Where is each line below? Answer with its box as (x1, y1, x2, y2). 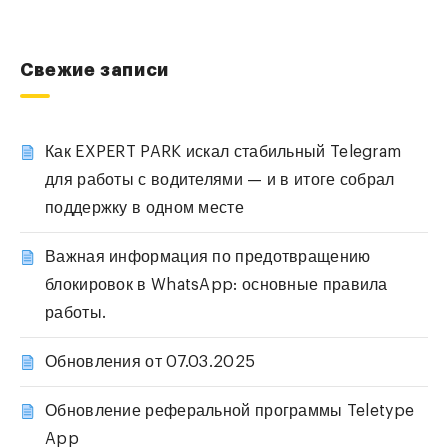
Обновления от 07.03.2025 (45, 354, 256, 371)
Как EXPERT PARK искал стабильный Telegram (45, 144, 402, 161)
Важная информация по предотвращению (45, 249, 371, 266)
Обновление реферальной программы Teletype (45, 403, 415, 420)
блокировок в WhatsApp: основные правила (45, 277, 388, 294)
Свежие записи (20, 61, 169, 80)
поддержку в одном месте (45, 200, 244, 217)
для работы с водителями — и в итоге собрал (45, 172, 395, 189)
